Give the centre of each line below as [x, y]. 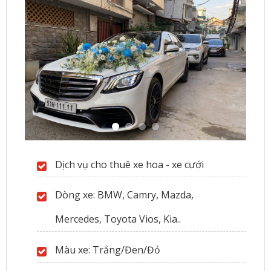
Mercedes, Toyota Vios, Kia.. [118, 219]
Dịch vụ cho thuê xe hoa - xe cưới [130, 164]
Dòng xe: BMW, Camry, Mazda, [125, 195]
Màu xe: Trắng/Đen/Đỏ [108, 250]
